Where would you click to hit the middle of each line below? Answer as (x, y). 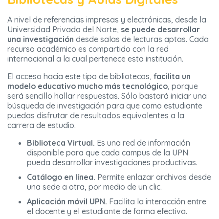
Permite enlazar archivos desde (153, 177)
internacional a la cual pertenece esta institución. (95, 59)
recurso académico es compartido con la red (88, 49)
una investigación (41, 39)
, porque (183, 86)
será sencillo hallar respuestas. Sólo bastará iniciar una (107, 96)
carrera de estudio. (42, 125)
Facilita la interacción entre (157, 202)
